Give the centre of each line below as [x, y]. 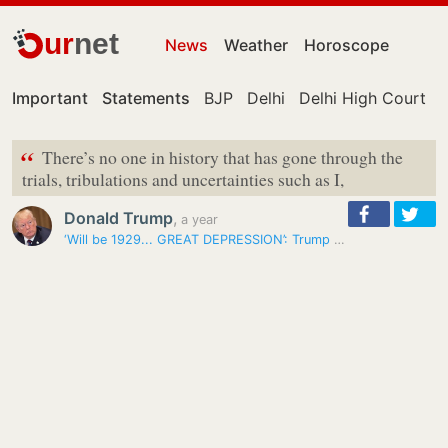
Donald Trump [118, 218]
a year [197, 219]
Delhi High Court [362, 98]
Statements [146, 98]
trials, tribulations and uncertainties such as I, [183, 179]
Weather [256, 45]
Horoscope [347, 45]
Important [50, 98]
